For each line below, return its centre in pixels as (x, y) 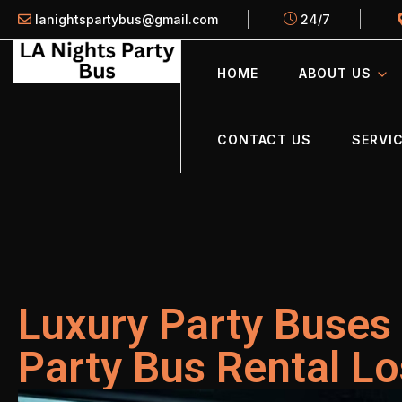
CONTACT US (264, 140)
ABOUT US (335, 73)
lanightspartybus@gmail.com (127, 19)
